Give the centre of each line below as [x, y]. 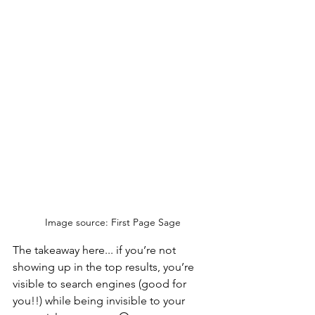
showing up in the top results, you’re [105, 266]
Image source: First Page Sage [112, 222]
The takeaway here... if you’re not [96, 250]
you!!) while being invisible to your [100, 300]
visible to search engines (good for [101, 283]
